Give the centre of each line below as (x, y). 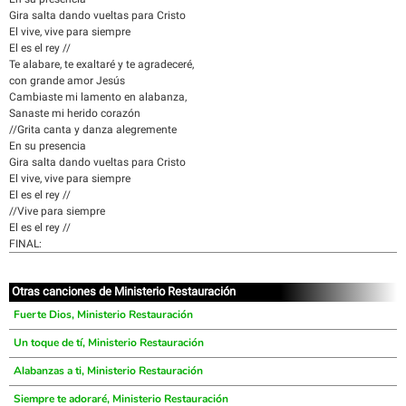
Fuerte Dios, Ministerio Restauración (103, 314)
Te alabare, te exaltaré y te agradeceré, (101, 64)
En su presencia (48, 146)
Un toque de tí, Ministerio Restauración (109, 343)
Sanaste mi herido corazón (75, 113)
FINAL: (25, 244)
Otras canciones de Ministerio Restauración (124, 291)
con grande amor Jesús (67, 81)
